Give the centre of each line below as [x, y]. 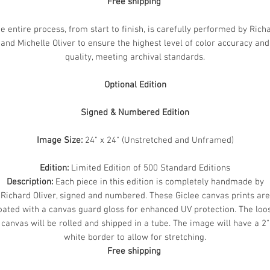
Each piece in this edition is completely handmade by [158, 182]
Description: [30, 182]
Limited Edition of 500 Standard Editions [149, 168]
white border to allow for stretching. [135, 237]
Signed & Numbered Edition [135, 113]
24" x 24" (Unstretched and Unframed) [158, 140]
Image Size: [59, 140]
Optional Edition [135, 85]
